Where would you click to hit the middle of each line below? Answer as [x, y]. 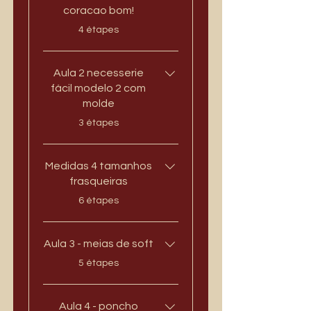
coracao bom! [98, 11]
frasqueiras [98, 182]
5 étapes [98, 263]
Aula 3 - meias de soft [98, 244]
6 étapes [98, 201]
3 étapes [98, 123]
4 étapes [98, 30]
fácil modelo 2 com [98, 89]
